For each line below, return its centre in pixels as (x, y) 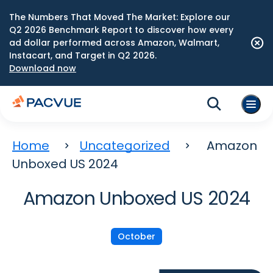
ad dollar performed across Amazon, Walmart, (114, 43)
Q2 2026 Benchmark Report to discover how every (121, 30)
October (136, 236)
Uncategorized (125, 146)
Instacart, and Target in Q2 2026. (83, 55)
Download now (43, 68)
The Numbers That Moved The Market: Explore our (120, 17)
